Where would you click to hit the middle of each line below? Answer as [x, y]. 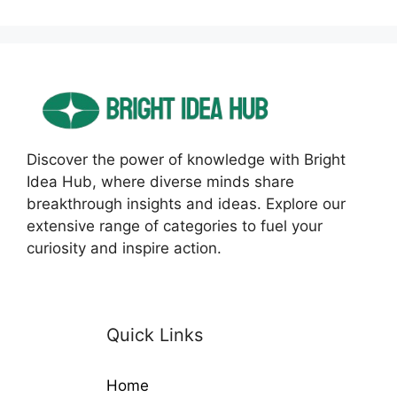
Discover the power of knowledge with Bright [186, 159]
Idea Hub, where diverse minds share [160, 181]
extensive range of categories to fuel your [175, 226]
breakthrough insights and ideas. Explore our [186, 203]
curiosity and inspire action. [124, 248]
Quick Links [155, 335]
